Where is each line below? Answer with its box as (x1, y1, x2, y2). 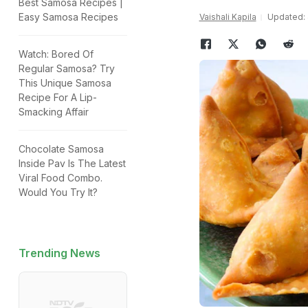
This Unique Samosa (19, 77, 111, 89)
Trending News (19, 246, 100, 260)
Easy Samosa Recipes (19, 11, 118, 23)
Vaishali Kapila (199, 12, 256, 22)
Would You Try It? (19, 186, 98, 198)
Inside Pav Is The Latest (19, 157, 126, 169)
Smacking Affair (19, 106, 89, 118)
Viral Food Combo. (19, 172, 102, 184)
